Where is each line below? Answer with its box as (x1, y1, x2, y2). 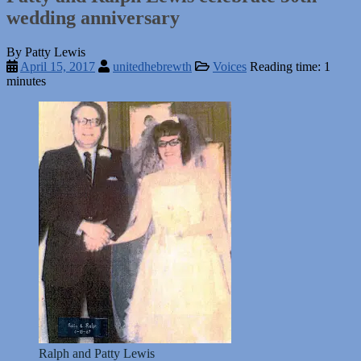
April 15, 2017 (20, 59, 95, 73)
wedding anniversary (6, 6, 180, 28)
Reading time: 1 (250, 59, 330, 73)
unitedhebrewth (113, 59, 192, 73)
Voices (213, 59, 247, 73)
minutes (6, 73, 46, 88)
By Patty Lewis (6, 44, 85, 59)
